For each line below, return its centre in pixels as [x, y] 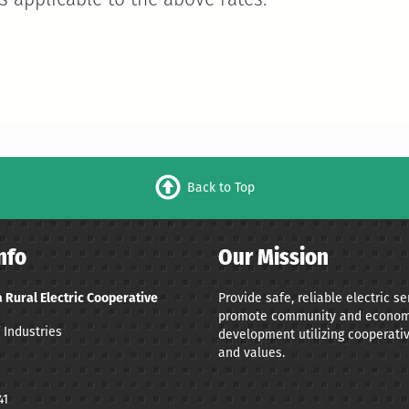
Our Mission [273, 258]
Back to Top [220, 187]
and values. [252, 352]
